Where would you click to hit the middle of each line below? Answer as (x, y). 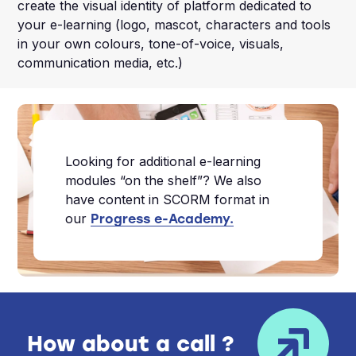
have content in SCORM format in (168, 200)
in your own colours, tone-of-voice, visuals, (151, 44)
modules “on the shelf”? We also (164, 181)
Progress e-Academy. (163, 219)
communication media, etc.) (101, 63)
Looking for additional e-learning (163, 162)
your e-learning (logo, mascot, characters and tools (174, 25)
